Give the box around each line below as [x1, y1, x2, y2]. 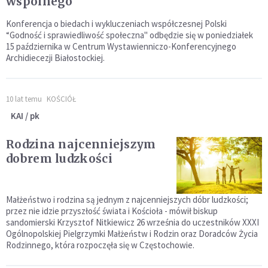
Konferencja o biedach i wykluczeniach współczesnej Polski [6, 18, 227, 30]
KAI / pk [11, 110, 39, 122]
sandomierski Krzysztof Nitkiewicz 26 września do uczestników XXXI [6, 217, 259, 229]
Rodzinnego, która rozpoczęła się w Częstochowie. [6, 239, 194, 251]
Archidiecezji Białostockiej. [6, 52, 105, 64]
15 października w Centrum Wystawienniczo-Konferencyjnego [6, 41, 236, 53]
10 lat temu [6, 94, 42, 105]
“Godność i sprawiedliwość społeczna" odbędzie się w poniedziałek [6, 29, 253, 41]
